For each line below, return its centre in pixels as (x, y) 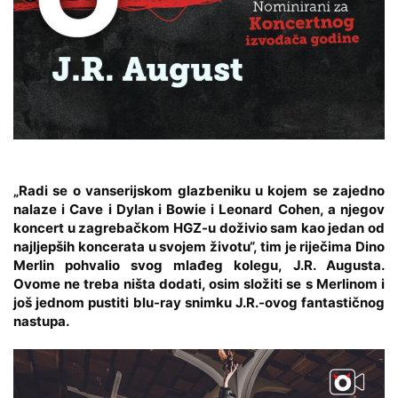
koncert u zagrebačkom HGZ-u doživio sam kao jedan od (199, 227)
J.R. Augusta (337, 265)
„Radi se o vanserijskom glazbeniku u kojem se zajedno (199, 190)
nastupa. (41, 321)
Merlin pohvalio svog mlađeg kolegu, (153, 265)
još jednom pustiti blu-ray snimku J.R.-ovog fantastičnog (199, 302)
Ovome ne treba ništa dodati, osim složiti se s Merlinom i (199, 283)
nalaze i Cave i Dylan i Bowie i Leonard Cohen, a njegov (199, 209)
